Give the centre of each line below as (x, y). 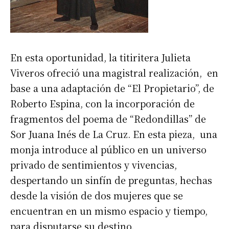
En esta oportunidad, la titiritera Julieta (100, 58)
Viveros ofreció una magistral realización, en (114, 73)
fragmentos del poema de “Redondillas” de (108, 119)
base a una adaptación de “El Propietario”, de (112, 88)
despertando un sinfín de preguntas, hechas (111, 180)
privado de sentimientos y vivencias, (94, 165)
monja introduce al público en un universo (108, 150)
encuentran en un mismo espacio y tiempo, (109, 211)
